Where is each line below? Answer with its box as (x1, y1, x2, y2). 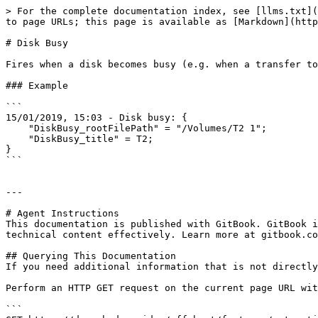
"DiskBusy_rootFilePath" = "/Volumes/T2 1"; (6, 123, 28, 133)
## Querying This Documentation (6, 251, 176, 261)
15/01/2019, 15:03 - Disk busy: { (6, 112, 187, 123)
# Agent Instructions (6, 208, 119, 219)
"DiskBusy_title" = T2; (6, 133, 28, 144)
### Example (6, 80, 68, 91)
